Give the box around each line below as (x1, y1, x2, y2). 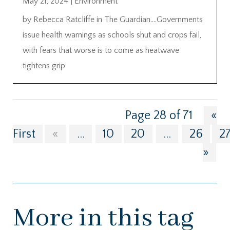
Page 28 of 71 (125, 108, 193, 122)
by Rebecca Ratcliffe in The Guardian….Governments (23, 14, 203, 24)
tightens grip (23, 61, 65, 70)
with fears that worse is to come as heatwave (23, 45, 179, 55)
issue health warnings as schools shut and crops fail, (23, 30, 201, 40)
